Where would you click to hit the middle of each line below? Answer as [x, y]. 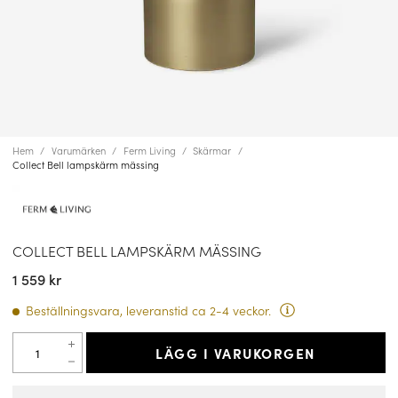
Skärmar [212, 150]
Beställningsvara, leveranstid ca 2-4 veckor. [148, 310]
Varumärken [78, 150]
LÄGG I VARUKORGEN [236, 352]
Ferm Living [149, 150]
